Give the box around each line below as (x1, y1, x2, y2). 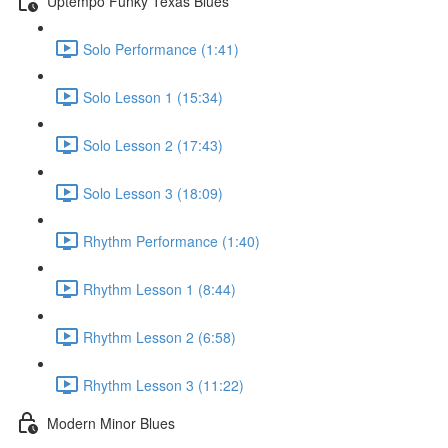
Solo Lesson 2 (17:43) (83, 134, 223, 155)
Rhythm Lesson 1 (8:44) (83, 278, 236, 299)
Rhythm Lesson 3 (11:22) (83, 374, 244, 395)
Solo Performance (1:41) (83, 38, 239, 59)
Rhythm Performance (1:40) (83, 230, 260, 251)
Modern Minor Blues (47, 412, 175, 433)
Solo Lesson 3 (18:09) (83, 182, 223, 203)
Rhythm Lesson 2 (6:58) (83, 326, 236, 347)
